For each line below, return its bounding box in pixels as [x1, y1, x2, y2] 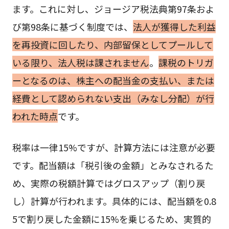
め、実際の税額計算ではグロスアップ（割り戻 [12, 176, 205, 190]
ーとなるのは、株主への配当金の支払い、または [12, 73, 214, 87]
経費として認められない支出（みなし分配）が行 [12, 91, 214, 105]
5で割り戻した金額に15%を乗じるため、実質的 [12, 212, 211, 226]
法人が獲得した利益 [132, 19, 216, 33]
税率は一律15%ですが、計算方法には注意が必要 [12, 141, 215, 154]
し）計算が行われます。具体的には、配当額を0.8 [12, 194, 216, 208]
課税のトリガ [158, 55, 214, 69]
